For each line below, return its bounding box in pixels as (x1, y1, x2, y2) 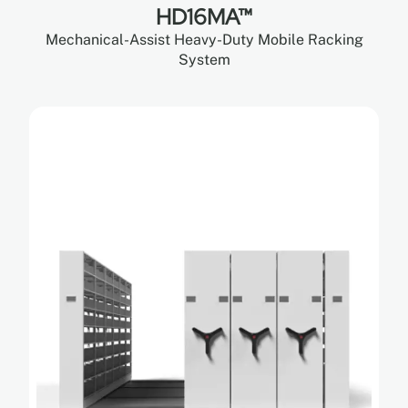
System (178, 50, 230, 68)
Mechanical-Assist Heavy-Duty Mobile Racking (45, 30, 363, 48)
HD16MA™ (156, 2, 252, 31)
